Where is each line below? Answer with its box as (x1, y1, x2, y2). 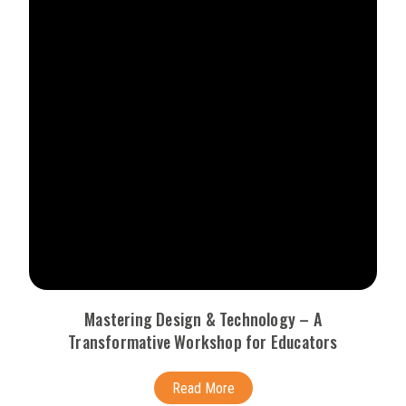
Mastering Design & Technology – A (84, 306, 322, 331)
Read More (171, 380, 235, 398)
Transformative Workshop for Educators (68, 329, 338, 353)
